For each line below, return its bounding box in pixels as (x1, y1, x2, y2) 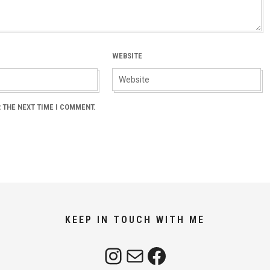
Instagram (102, 242, 121, 268)
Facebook (145, 242, 156, 268)
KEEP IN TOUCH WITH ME (65, 214, 205, 226)
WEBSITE (112, 51, 143, 60)
